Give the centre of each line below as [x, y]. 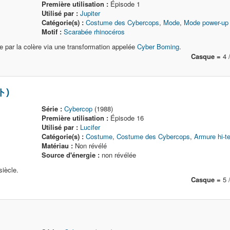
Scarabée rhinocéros [94, 32]
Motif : [52, 32]
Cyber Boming [158, 46]
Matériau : [57, 146]
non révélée [118, 155]
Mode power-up [206, 22]
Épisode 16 [126, 118]
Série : [52, 109]
